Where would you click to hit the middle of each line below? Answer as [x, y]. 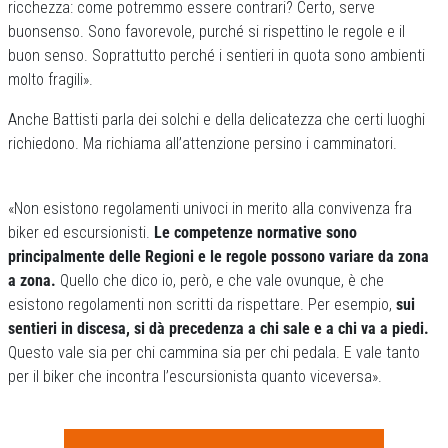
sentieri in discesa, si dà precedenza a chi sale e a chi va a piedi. [218, 328]
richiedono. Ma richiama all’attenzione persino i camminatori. [202, 143]
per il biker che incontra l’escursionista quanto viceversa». [195, 376]
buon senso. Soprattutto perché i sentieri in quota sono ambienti [216, 55]
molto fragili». [50, 79]
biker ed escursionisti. [81, 232]
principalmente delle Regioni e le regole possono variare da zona [218, 256]
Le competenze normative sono [255, 232]
